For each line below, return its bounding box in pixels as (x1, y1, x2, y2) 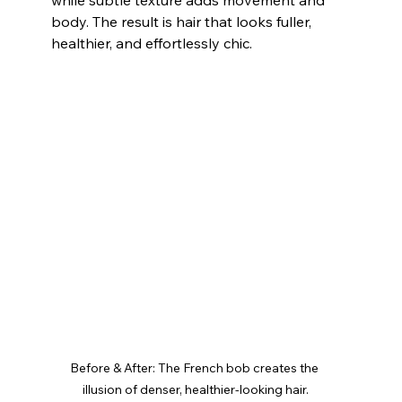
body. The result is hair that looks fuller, (50, 12, 315, 31)
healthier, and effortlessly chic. (50, 33, 252, 52)
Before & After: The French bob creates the (70, 360, 322, 377)
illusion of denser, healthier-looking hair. (83, 381, 310, 398)
